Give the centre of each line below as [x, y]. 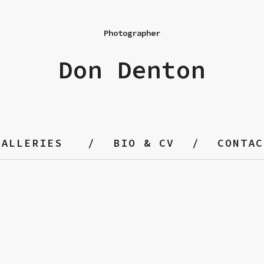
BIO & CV [143, 143]
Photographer [132, 33]
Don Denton [132, 70]
